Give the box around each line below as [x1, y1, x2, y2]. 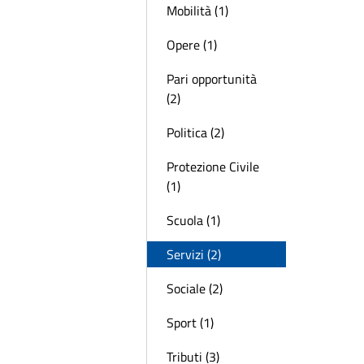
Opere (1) [167, 35, 217, 54]
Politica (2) [167, 123, 224, 142]
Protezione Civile [167, 157, 259, 176]
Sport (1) [167, 313, 214, 332]
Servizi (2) [167, 245, 221, 264]
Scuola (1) [167, 210, 220, 230]
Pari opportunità [167, 69, 257, 89]
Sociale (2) [167, 279, 223, 298]
